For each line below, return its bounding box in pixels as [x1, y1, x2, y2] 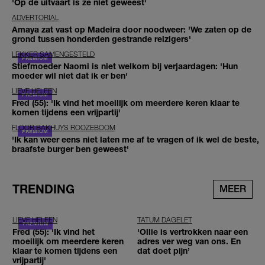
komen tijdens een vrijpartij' [12, 106, 121, 117]
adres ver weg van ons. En [137, 236, 241, 247]
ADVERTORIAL [12, 12, 59, 22]
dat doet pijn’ [137, 245, 190, 256]
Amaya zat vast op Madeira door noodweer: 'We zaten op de [12, 24, 251, 34]
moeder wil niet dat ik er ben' [12, 70, 128, 80]
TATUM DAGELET [137, 215, 192, 225]
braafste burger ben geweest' [12, 143, 129, 154]
